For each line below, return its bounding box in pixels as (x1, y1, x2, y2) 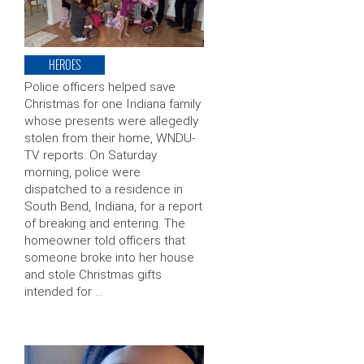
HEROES (49, 56, 80, 74)
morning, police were (24, 165, 141, 180)
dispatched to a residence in (24, 182, 183, 197)
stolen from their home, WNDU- (24, 131, 195, 146)
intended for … (24, 284, 102, 300)
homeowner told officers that (24, 233, 185, 249)
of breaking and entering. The (24, 216, 185, 232)
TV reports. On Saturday (24, 148, 157, 163)
